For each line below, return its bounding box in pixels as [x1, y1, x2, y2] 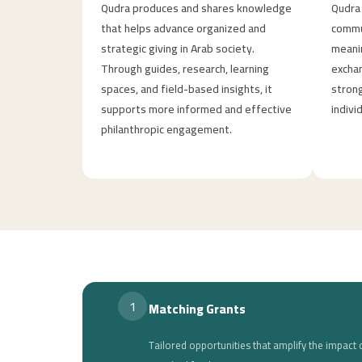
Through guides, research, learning [100, 57, 269, 79]
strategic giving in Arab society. [100, 37, 255, 59]
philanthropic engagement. [100, 118, 232, 140]
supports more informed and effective [100, 98, 292, 120]
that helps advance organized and [100, 17, 266, 39]
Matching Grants [149, 297, 246, 322]
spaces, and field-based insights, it [100, 78, 272, 99]
